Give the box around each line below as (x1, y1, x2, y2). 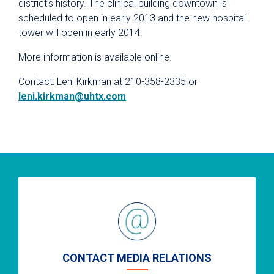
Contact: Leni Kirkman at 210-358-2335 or (18, 76, 198, 87)
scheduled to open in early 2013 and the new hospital (18, 12, 246, 24)
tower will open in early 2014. (18, 27, 143, 39)
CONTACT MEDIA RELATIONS (62, 251, 212, 264)
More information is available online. (18, 51, 172, 63)
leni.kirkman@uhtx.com (18, 91, 126, 102)
